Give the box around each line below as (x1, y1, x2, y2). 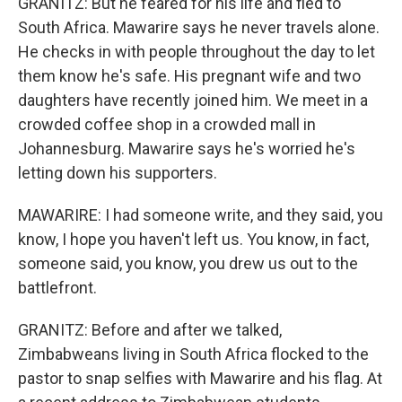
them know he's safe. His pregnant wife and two (18, 66, 361, 85)
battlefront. (18, 277, 97, 297)
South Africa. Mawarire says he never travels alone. (18, 17, 380, 37)
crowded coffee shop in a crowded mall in (18, 114, 316, 134)
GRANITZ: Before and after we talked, (18, 319, 282, 339)
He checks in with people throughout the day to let (18, 41, 375, 61)
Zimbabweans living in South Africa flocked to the (18, 344, 369, 363)
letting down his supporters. (18, 162, 217, 182)
